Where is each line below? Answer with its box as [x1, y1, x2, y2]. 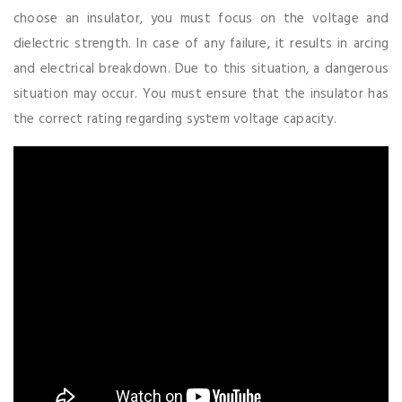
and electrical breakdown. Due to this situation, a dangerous [13, 57, 389, 80]
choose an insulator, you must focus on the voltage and [13, 7, 389, 30]
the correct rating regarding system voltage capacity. [13, 108, 336, 130]
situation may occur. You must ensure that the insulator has [13, 83, 389, 105]
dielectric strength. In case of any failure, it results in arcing [13, 32, 389, 55]
